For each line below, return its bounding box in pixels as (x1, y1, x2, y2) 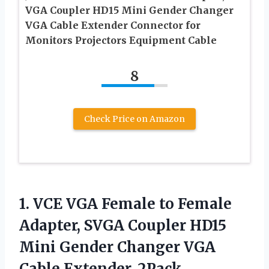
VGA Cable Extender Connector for (25, 19, 201, 31)
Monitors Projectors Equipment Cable (25, 34, 217, 46)
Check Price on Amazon (84, 113, 185, 124)
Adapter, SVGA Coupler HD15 (19, 216, 226, 235)
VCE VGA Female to (33, 194, 174, 213)
